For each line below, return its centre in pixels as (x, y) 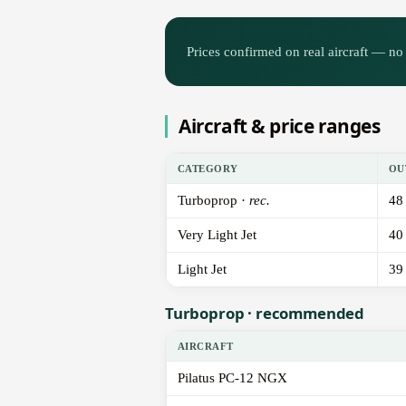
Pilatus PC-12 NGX (232, 378)
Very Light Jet (217, 235)
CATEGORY (208, 169)
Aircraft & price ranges (280, 126)
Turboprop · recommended (265, 314)
